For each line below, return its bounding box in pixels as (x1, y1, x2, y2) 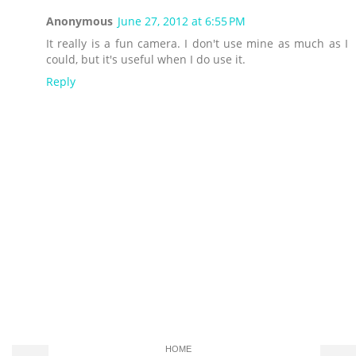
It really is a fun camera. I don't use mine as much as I (46, 36, 348, 52)
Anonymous (46, 14, 113, 29)
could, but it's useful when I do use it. (46, 52, 246, 68)
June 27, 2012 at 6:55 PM (118, 14, 246, 29)
